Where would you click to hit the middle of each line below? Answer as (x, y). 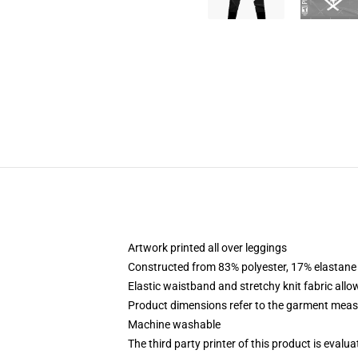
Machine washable (174, 324)
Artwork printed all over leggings (207, 248)
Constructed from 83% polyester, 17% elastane (242, 267)
